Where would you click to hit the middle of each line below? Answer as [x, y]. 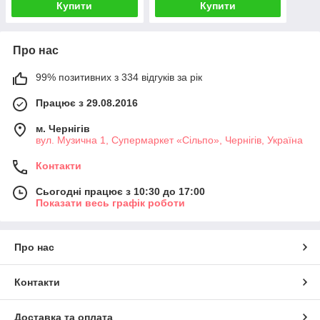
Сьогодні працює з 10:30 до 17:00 [120, 192]
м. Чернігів [63, 129]
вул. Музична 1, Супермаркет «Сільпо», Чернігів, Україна [169, 140]
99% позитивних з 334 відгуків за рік [119, 77]
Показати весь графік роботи [110, 203]
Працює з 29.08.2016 [87, 103]
